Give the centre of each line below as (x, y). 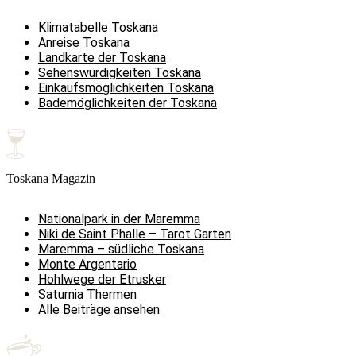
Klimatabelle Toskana (98, 28)
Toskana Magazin (51, 179)
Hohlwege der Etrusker (102, 280)
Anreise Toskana (84, 43)
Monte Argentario (87, 265)
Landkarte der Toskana (102, 58)
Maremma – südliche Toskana (121, 250)
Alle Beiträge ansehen (99, 310)
